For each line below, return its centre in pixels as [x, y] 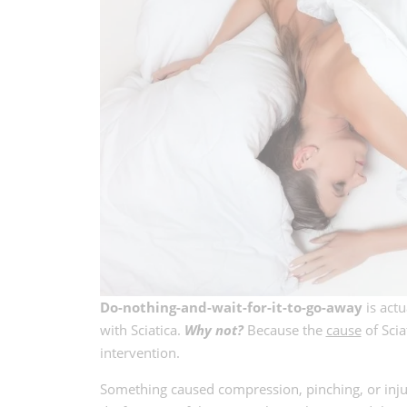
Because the [284, 330]
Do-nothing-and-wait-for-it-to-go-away [231, 308]
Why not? [213, 330]
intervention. [139, 353]
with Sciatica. [142, 330]
